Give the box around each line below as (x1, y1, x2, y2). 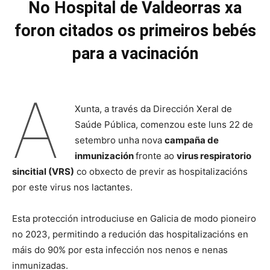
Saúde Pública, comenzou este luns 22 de (74, 119, 253, 130)
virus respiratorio (176, 150, 251, 162)
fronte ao (135, 150, 177, 162)
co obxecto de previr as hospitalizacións (74, 166, 248, 177)
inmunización (74, 150, 136, 162)
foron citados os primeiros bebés (14, 21, 256, 40)
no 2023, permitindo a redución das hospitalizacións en (12, 228, 248, 240)
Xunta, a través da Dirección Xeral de (74, 103, 232, 115)
